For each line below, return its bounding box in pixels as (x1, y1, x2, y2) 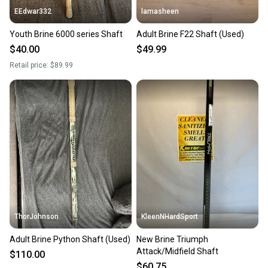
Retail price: (10, 61, 50, 70)
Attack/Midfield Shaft (136, 246, 218, 257)
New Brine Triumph (136, 234, 208, 245)
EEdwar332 (14, 7, 51, 16)
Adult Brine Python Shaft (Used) (10, 234, 130, 245)
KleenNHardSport (141, 212, 198, 221)
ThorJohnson (14, 212, 59, 221)
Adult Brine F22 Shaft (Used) (136, 29, 244, 39)
